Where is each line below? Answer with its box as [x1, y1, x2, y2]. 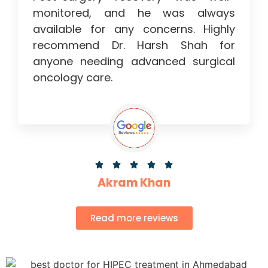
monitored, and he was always [33, 5, 235, 21]
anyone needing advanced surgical [33, 54, 235, 69]
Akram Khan [98, 174, 170, 191]
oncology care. [33, 70, 112, 86]
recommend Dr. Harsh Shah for [33, 38, 235, 53]
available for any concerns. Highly [33, 22, 235, 37]
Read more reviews [90, 211, 178, 224]
